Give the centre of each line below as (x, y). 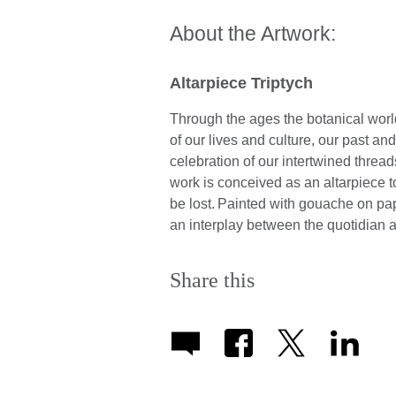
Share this (212, 281)
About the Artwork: (253, 34)
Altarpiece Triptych (244, 84)
